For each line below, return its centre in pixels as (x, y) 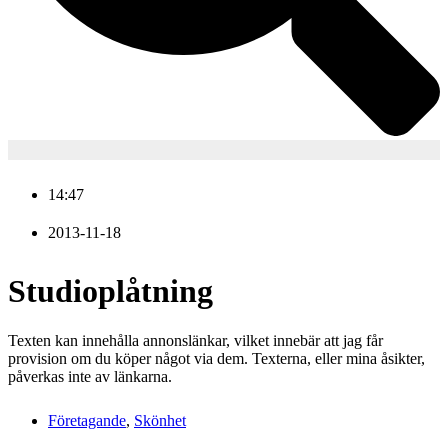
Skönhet (160, 420)
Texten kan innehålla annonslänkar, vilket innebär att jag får (195, 340)
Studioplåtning (110, 291)
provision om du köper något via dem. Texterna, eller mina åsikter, (216, 358)
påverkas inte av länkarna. (90, 376)
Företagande (87, 420)
